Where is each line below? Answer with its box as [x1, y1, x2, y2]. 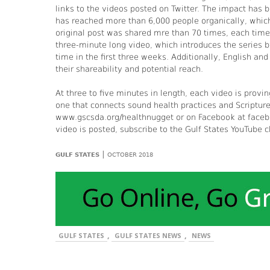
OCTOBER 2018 [107, 151, 153, 159]
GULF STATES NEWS [115, 231, 181, 240]
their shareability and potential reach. [55, 64, 203, 74]
